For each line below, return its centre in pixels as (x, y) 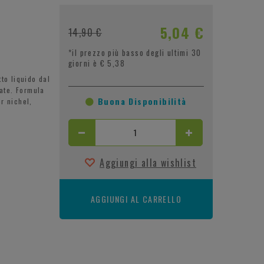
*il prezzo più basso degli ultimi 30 (135, 52)
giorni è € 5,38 (96, 63)
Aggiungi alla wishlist (148, 162)
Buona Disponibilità (141, 101)
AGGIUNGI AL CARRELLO (136, 199)
